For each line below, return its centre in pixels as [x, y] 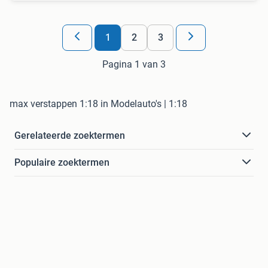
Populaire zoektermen [62, 162]
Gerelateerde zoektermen [70, 135]
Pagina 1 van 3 [134, 64]
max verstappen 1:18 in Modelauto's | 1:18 [98, 103]
